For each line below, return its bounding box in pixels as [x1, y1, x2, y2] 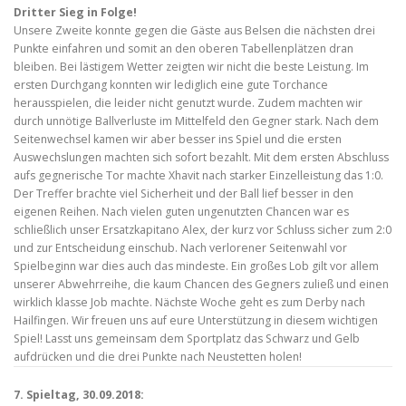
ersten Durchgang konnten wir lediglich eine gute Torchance [14, 77, 328, 93]
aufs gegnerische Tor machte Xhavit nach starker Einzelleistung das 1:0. [14, 168, 383, 184]
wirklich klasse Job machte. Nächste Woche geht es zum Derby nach [14, 295, 365, 311]
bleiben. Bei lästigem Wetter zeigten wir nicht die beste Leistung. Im [14, 59, 369, 75]
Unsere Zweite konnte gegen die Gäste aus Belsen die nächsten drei [14, 23, 375, 39]
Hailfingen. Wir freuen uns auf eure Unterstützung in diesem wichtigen [14, 313, 378, 329]
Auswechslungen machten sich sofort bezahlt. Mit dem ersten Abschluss [14, 150, 389, 166]
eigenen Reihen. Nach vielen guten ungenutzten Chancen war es [14, 204, 349, 220]
